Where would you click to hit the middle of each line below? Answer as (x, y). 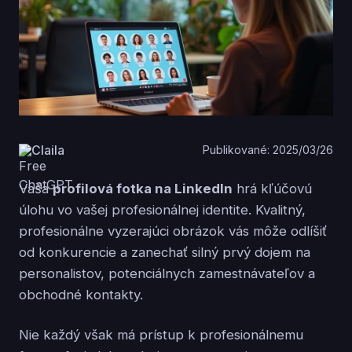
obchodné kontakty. (81, 294)
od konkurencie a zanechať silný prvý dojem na (165, 252)
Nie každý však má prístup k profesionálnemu (161, 334)
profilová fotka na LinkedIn (143, 188)
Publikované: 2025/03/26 (268, 150)
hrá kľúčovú (272, 188)
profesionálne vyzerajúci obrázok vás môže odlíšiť (173, 231)
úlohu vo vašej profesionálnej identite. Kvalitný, (162, 209)
